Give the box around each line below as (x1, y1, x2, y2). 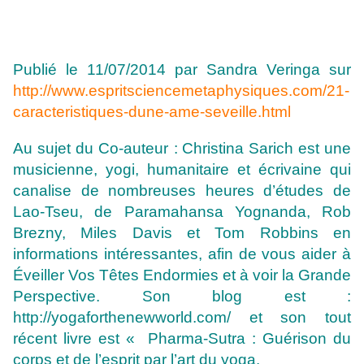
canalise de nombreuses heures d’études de (13, 182, 351, 200)
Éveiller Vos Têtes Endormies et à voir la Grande (13, 266, 351, 284)
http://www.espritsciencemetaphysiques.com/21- (13, 82, 349, 100)
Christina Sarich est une (181, 140, 351, 158)
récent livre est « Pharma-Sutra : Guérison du (13, 330, 351, 348)
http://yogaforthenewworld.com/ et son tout (13, 309, 351, 327)
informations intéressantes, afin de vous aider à (13, 245, 351, 263)
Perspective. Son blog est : (13, 288, 351, 305)
